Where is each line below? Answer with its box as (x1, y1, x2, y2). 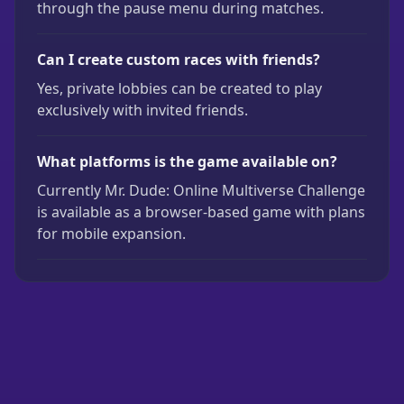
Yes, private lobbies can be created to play (37, 78, 322, 98)
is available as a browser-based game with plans (37, 202, 365, 222)
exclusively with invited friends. (37, 100, 248, 120)
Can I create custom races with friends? (37, 50, 320, 69)
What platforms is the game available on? (37, 151, 337, 171)
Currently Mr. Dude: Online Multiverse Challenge (37, 180, 365, 200)
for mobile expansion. (37, 224, 186, 243)
